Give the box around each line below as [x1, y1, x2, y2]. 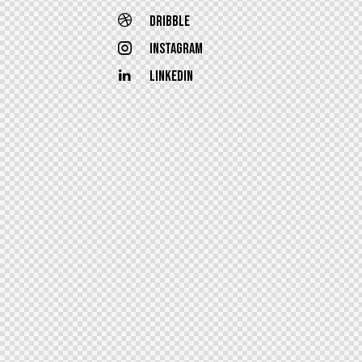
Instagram [149, 40, 203, 57]
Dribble [149, 13, 190, 30]
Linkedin [149, 68, 193, 85]
